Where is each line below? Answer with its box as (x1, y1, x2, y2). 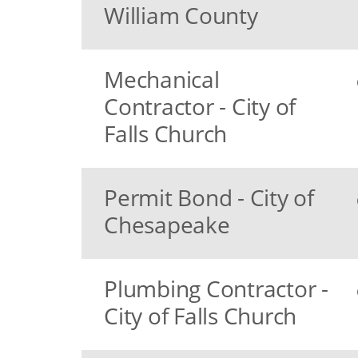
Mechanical (104, 64, 220, 94)
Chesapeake (104, 209, 230, 240)
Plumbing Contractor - (104, 273, 328, 304)
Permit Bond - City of (104, 182, 314, 213)
